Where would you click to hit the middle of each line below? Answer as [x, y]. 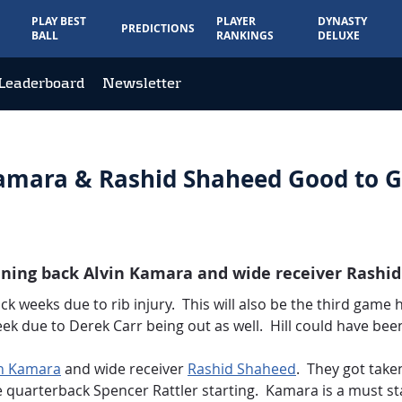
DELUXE [339, 35]
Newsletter [142, 83]
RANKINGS [245, 35]
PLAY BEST [59, 21]
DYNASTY [343, 21]
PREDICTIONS [157, 28]
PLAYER [236, 21]
